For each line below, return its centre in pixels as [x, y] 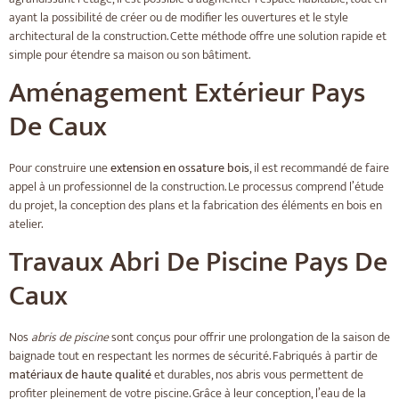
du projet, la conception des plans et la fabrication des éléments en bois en [195, 205]
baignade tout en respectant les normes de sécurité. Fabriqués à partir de [193, 356]
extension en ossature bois [180, 167]
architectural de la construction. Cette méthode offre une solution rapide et [198, 36]
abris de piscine [70, 338]
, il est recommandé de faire [319, 167]
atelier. [26, 224]
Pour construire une [60, 167]
